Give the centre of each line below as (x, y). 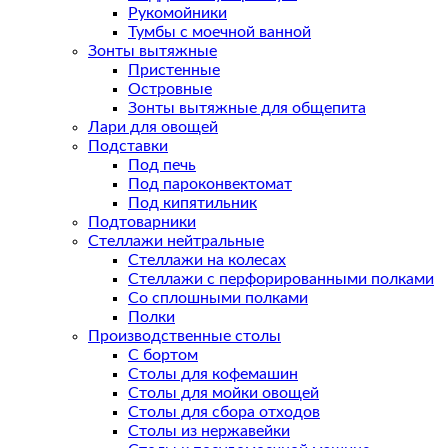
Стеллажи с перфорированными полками (281, 279)
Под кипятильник (192, 203)
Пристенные (174, 70)
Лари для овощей (153, 127)
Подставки (128, 146)
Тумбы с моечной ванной (219, 32)
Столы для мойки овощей (223, 393)
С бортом (163, 355)
